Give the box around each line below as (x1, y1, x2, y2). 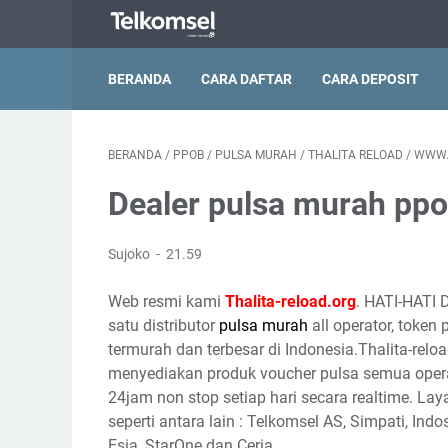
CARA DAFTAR (201, 71, 292, 87)
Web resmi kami (108, 292, 225, 311)
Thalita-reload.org (225, 292, 356, 311)
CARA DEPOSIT (322, 71, 419, 87)
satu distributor (108, 316, 219, 335)
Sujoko (108, 246, 153, 262)
